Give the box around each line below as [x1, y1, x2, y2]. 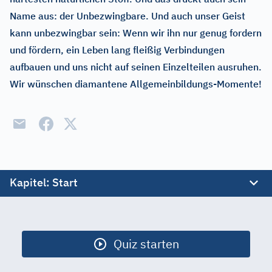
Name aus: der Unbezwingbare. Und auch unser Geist [10, 10, 245, 22]
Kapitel [10, 175, 46, 189]
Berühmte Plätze [18, 226, 91, 238]
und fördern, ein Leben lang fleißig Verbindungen [10, 44, 225, 56]
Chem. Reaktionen [18, 250, 98, 262]
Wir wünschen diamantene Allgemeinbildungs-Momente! [10, 78, 262, 90]
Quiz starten [114, 236, 179, 252]
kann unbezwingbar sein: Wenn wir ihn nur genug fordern [10, 27, 262, 39]
